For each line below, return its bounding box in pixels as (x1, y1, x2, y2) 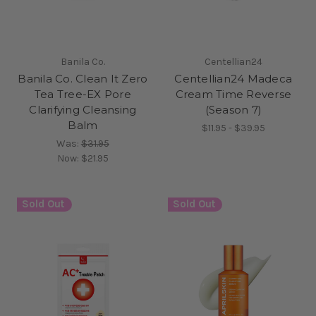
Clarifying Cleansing (29, 102, 137, 116)
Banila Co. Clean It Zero (18, 71, 148, 85)
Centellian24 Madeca (174, 71, 293, 85)
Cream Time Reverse (175, 87, 291, 101)
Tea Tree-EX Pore (34, 87, 131, 101)
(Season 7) (205, 102, 262, 116)
